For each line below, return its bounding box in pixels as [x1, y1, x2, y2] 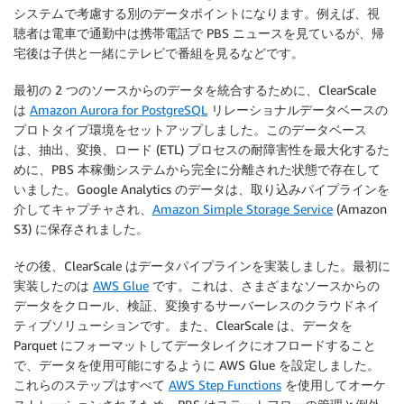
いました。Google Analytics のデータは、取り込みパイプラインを [14, 181, 390, 197]
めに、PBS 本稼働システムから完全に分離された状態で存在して [14, 161, 381, 178]
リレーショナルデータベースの [207, 102, 388, 118]
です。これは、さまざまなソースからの [149, 278, 380, 294]
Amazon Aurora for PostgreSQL [30, 102, 207, 118]
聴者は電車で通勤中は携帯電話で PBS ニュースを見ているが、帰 [14, 25, 384, 41]
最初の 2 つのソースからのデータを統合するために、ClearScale [14, 82, 376, 98]
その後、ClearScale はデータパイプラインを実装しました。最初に [14, 258, 390, 274]
